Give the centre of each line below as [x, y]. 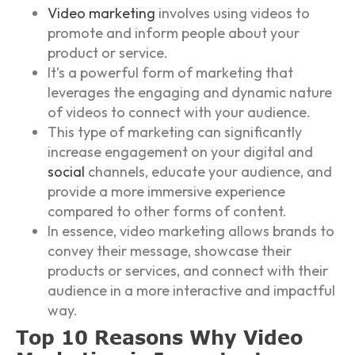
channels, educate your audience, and [208, 172]
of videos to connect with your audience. [179, 113]
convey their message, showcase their [170, 251]
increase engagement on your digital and [180, 152]
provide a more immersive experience [166, 192]
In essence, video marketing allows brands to [191, 231]
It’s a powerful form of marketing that [170, 73]
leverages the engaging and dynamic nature [190, 93]
